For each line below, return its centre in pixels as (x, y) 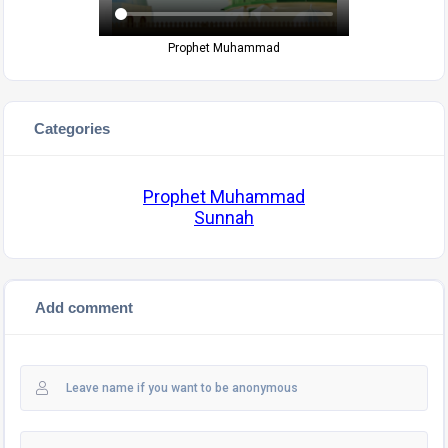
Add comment (83, 307)
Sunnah (224, 217)
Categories (71, 128)
